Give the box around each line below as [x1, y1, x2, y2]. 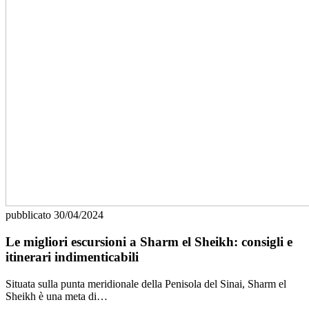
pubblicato [6, 209, 54, 221]
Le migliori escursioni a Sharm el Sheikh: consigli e [6, 235, 292, 249]
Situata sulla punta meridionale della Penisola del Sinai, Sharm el [6, 277, 286, 290]
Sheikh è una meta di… [6, 290, 108, 302]
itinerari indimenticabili [6, 250, 139, 264]
